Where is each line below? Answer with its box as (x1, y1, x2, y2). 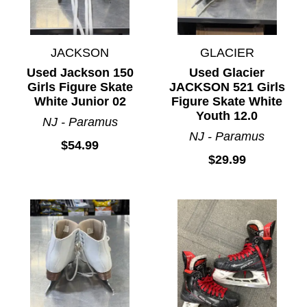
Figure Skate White (171, 95, 283, 109)
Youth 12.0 (196, 109, 258, 123)
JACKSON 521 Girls (169, 80, 285, 95)
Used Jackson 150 (26, 66, 134, 80)
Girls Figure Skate (27, 80, 133, 95)
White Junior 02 (34, 95, 126, 109)
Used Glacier (189, 66, 265, 80)
